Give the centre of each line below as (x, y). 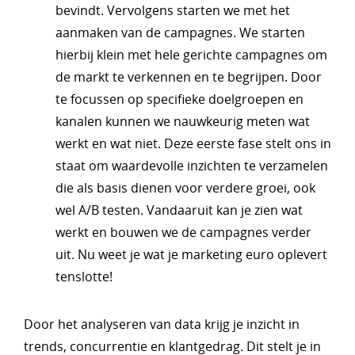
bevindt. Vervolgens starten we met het (173, 10)
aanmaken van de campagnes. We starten (180, 32)
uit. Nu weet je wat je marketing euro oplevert (191, 254)
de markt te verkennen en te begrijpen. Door (189, 77)
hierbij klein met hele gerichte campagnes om (191, 55)
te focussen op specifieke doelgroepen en (179, 99)
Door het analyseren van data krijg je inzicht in (162, 324)
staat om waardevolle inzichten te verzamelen (192, 166)
